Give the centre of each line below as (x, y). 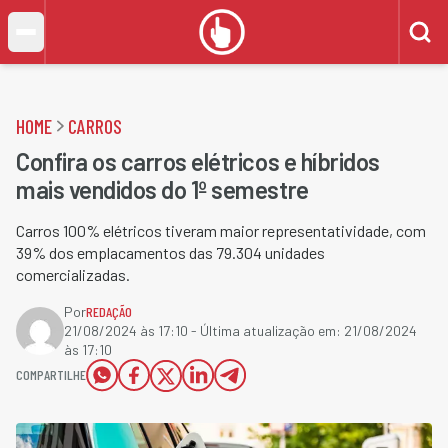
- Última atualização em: (266, 330)
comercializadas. (73, 274)
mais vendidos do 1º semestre (162, 189)
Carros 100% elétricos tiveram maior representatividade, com (221, 230)
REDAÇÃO (109, 311)
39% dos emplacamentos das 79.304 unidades (170, 252)
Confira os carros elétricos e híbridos (198, 161)
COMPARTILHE (51, 374)
